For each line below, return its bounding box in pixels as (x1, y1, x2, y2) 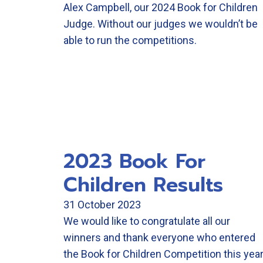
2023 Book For (63, 146, 205, 176)
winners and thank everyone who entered (63, 231, 255, 244)
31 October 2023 (63, 198, 141, 211)
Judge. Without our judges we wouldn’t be (63, 18, 258, 30)
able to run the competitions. (63, 34, 197, 46)
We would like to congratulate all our (63, 215, 230, 227)
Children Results (63, 170, 223, 200)
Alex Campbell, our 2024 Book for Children (63, 1, 258, 14)
